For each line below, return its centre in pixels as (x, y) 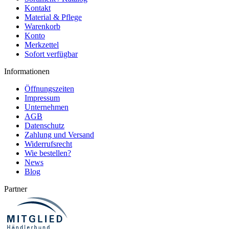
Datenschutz (44, 125)
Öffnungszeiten (49, 88)
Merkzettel (42, 44)
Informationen (27, 71)
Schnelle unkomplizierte (56, 32)
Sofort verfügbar (51, 54)
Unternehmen (47, 107)
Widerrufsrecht (48, 144)
